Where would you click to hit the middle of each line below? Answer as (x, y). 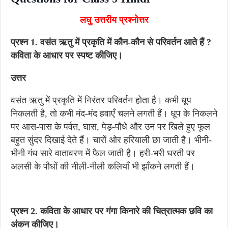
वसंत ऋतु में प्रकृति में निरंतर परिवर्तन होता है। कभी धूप (101, 100)
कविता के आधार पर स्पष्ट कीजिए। (67, 55)
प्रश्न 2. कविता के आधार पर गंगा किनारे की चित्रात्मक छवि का (112, 211)
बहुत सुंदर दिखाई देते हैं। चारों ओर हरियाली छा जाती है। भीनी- (111, 140)
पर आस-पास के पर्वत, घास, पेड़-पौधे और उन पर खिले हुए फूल (110, 127)
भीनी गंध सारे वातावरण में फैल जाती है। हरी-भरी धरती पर (103, 153)
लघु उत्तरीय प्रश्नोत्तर (114, 20)
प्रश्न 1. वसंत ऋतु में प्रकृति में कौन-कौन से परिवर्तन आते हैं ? (111, 42)
